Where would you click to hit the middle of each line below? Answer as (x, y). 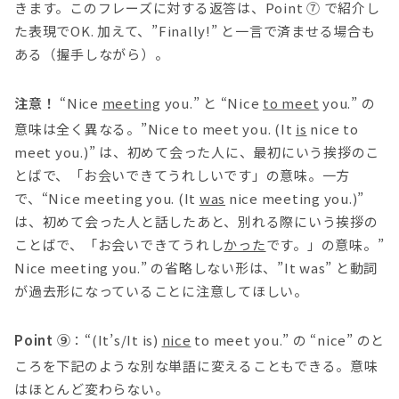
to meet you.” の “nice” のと (288, 340)
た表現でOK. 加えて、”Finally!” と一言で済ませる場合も (195, 30)
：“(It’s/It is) (116, 340)
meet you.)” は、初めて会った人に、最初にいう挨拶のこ (197, 152)
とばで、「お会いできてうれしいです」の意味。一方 (182, 175)
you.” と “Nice (212, 103)
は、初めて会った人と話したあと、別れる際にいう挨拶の (196, 222)
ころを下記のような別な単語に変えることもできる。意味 (196, 366)
